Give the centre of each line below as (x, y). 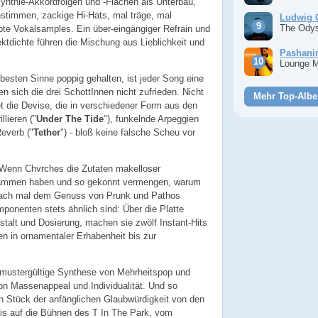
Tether (47, 132)
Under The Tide (70, 119)
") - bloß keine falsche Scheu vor (128, 132)
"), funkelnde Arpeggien (151, 119)
